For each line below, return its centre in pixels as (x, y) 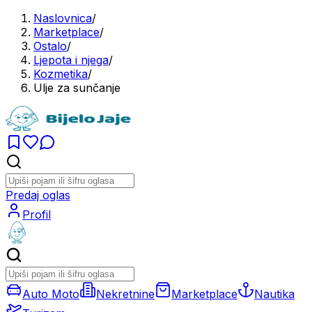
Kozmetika (61, 74)
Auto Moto (51, 294)
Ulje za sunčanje (77, 88)
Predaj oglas (38, 195)
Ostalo (50, 46)
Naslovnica (63, 18)
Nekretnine (125, 294)
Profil (37, 214)
